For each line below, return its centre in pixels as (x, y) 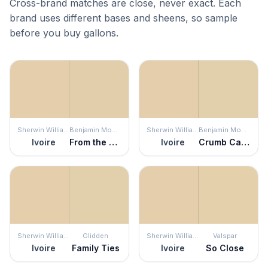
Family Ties (95, 248)
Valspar (225, 236)
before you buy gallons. (64, 33)
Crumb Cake (245, 142)
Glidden (95, 236)
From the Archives (113, 142)
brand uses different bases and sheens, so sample (124, 18)
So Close (225, 248)
